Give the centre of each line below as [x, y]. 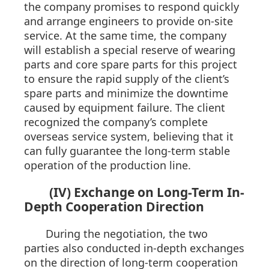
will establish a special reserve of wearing [130, 50]
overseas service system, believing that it [129, 137]
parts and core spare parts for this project [131, 65]
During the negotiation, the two [127, 234]
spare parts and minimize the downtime [126, 93]
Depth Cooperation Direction [114, 207]
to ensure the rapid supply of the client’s [127, 79]
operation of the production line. [107, 165]
